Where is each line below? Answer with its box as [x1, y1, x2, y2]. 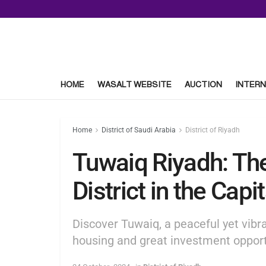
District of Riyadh [185, 126, 240, 134]
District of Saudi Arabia [102, 126, 176, 134]
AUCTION [185, 80, 222, 89]
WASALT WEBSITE [97, 80, 172, 89]
